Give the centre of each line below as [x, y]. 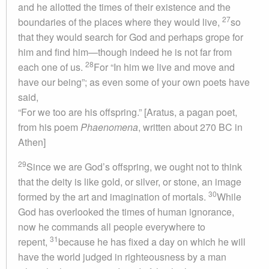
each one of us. [52, 67]
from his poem [49, 127]
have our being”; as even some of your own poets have [134, 82]
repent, [34, 242]
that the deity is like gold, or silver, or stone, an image [130, 182]
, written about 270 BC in [190, 127]
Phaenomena [109, 127]
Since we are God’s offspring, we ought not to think [134, 167]
